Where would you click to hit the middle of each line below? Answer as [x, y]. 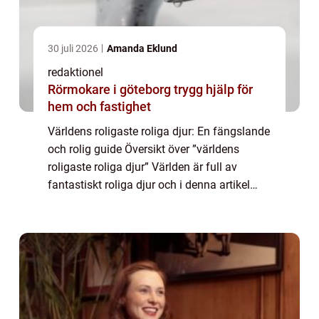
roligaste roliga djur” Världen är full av [142, 167]
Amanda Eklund [142, 49]
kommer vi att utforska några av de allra [148, 203]
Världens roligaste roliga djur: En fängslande [159, 132]
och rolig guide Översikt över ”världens [143, 150]
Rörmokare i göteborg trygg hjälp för [111, 90]
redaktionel [75, 73]
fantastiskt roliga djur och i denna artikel [149, 185]
